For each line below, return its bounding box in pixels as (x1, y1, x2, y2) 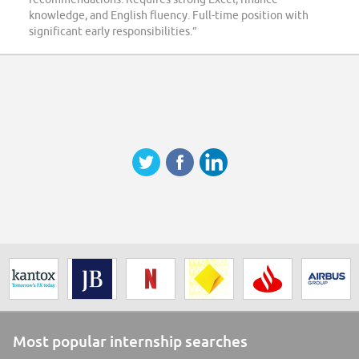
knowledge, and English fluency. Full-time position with (29, 9, 309, 22)
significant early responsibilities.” (29, 25, 197, 38)
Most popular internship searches (13, 332, 248, 351)
